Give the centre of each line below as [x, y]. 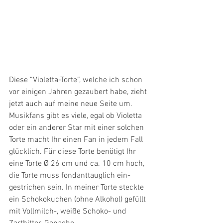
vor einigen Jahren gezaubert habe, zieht [79, 92]
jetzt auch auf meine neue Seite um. [72, 104]
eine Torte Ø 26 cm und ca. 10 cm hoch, [78, 164]
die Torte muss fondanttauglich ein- [70, 176]
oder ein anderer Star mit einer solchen [77, 128]
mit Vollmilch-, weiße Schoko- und [69, 212]
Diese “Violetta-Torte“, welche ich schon [77, 80]
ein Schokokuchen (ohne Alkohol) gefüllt [78, 200]
